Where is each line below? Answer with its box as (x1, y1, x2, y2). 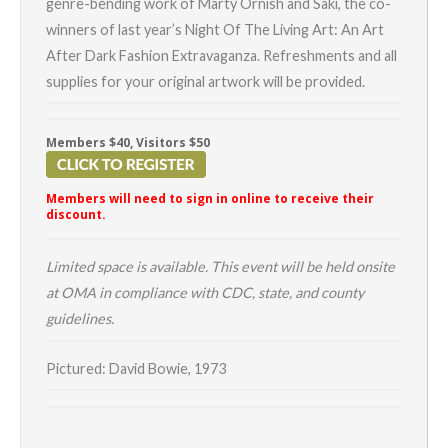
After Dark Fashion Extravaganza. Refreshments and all (46, 46, 397, 64)
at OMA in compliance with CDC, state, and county (46, 284, 364, 302)
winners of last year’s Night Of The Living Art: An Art (46, 20, 384, 38)
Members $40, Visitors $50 (46, 133, 210, 151)
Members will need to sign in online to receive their (46, 189, 374, 207)
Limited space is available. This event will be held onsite (46, 258, 395, 276)
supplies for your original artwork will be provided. (46, 72, 365, 90)
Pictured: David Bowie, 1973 (46, 360, 226, 378)
